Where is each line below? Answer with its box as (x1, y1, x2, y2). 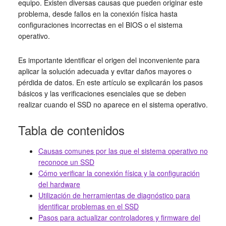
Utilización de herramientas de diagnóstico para (38, 190, 190, 200)
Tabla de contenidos (18, 121, 125, 139)
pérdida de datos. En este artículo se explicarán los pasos (18, 77, 203, 87)
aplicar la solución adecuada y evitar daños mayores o (18, 66, 192, 76)
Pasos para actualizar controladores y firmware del (38, 212, 200, 222)
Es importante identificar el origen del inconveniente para (18, 55, 200, 65)
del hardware (38, 179, 80, 189)
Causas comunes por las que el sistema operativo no (38, 146, 208, 156)
